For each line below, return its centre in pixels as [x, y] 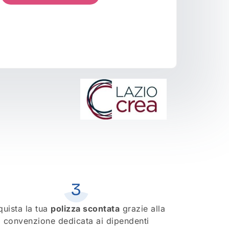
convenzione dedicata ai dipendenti [76, 221]
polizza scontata [85, 208]
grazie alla [143, 208]
